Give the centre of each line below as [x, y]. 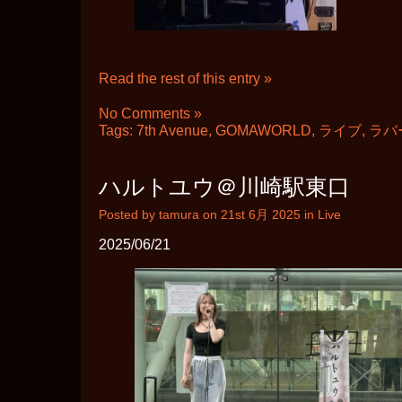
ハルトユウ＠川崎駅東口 [224, 187]
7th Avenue [172, 131]
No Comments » [150, 114]
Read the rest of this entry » [185, 79]
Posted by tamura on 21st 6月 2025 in [208, 215]
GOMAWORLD [263, 131]
